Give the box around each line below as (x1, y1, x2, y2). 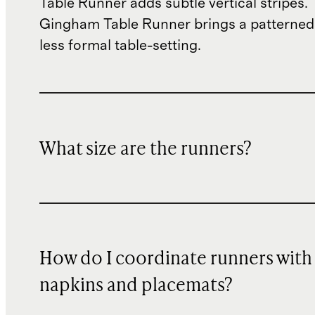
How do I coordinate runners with (39, 250, 312, 269)
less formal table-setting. (39, 38, 201, 53)
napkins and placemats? (39, 277, 233, 296)
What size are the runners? (39, 141, 252, 160)
